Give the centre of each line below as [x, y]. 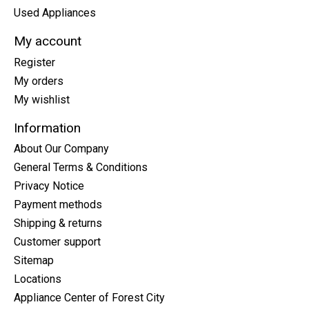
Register [34, 62]
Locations [38, 279]
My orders [39, 81]
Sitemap [34, 261]
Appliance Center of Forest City [89, 298]
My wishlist [42, 99]
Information [47, 128]
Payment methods [58, 205]
